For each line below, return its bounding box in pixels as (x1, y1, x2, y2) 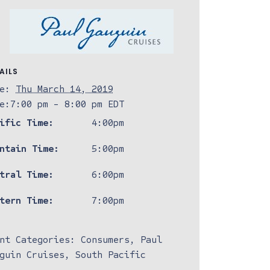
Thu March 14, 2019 (16, 83, 114, 95)
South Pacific (75, 249, 146, 260)
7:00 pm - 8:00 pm (10, 98, 108, 110)
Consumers (81, 234, 130, 245)
